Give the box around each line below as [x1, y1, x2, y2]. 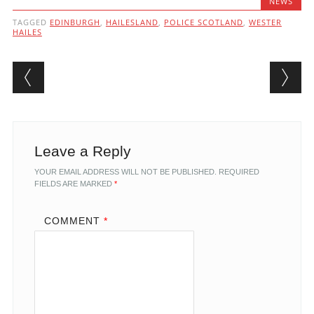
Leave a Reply [34, 143, 131, 160]
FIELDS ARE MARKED [34, 179, 114, 189]
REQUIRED [218, 168, 259, 177]
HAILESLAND [105, 17, 158, 28]
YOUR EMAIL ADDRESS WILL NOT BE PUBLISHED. [34, 168, 217, 177]
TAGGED [12, 17, 50, 28]
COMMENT [43, 215, 104, 227]
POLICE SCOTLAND [163, 17, 243, 28]
